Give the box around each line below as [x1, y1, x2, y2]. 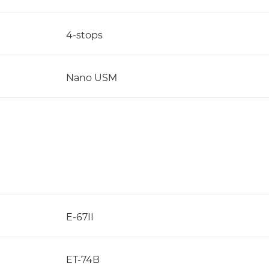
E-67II [66, 211, 94, 223]
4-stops [66, 29, 103, 41]
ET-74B [66, 254, 100, 265]
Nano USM [66, 72, 117, 83]
